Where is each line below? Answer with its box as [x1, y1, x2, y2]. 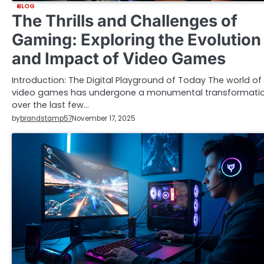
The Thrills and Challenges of [12, 11, 237, 31]
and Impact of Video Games [12, 48, 226, 68]
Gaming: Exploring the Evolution [12, 29, 261, 49]
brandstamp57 [20, 113, 72, 123]
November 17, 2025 [72, 114, 136, 124]
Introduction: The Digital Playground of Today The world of [12, 74, 262, 86]
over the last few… [12, 98, 89, 111]
